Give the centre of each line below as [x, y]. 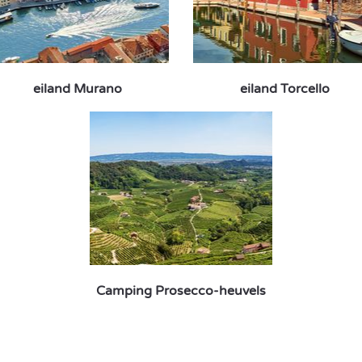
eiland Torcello [284, 89]
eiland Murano [78, 89]
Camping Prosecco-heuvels [181, 291]
